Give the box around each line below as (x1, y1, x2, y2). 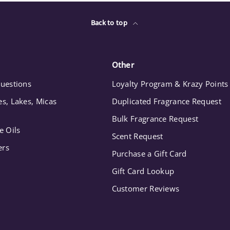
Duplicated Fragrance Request (111, 96, 221, 107)
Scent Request (111, 131, 163, 142)
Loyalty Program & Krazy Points (111, 79, 228, 89)
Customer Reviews (111, 183, 180, 194)
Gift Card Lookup (111, 166, 175, 177)
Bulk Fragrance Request (111, 113, 199, 124)
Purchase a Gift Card (111, 148, 187, 159)
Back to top (90, 18, 129, 28)
